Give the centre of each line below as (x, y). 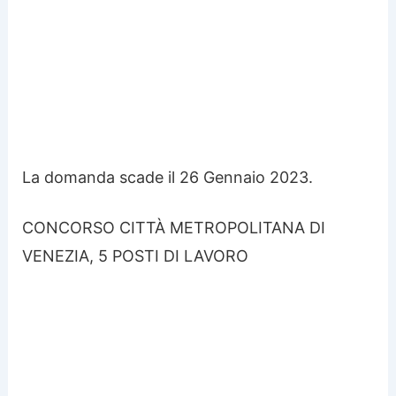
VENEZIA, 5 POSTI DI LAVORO (136, 255)
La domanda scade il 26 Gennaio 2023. (168, 177)
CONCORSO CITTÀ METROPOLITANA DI (174, 227)
